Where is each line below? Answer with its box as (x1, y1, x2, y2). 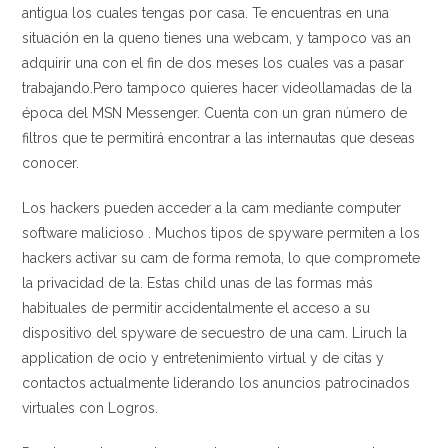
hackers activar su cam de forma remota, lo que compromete (22, 250, 421, 266)
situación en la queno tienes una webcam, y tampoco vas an (22, 30, 412, 46)
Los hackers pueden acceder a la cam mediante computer (22, 200, 402, 216)
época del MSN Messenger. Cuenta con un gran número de (22, 105, 408, 121)
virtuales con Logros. (22, 400, 159, 416)
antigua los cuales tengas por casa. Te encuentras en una (22, 5, 390, 21)
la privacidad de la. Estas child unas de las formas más (22, 275, 374, 291)
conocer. (22, 155, 80, 171)
